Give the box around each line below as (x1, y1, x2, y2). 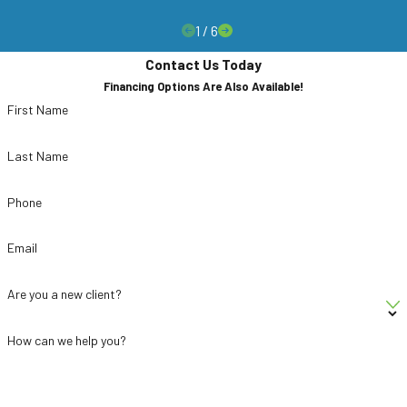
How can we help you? (6, 333, 126, 349)
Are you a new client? (6, 286, 122, 303)
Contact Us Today (145, 55, 262, 73)
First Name (6, 102, 68, 118)
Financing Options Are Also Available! (104, 78, 303, 94)
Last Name (6, 147, 68, 164)
